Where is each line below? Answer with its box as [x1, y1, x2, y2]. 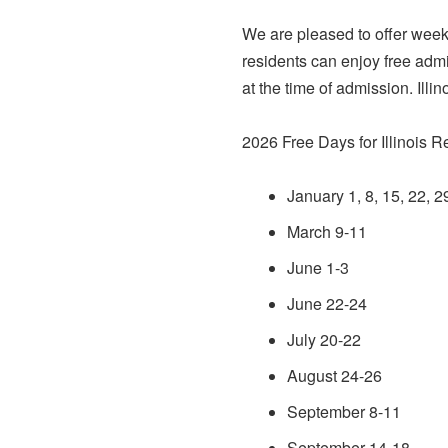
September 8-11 [287, 400, 401, 424]
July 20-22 [287, 328, 361, 352]
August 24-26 [287, 364, 382, 388]
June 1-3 [287, 256, 349, 280]
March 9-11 [287, 220, 367, 244]
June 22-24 [287, 292, 367, 316]
